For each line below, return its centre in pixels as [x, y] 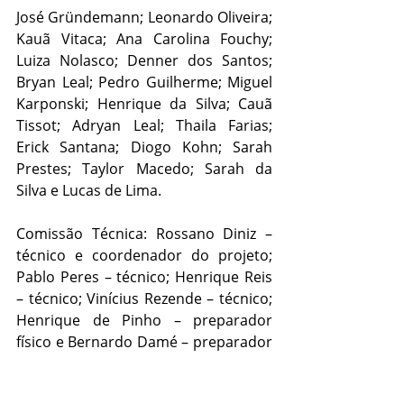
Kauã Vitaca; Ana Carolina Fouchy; [144, 39]
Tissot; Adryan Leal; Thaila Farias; [144, 125]
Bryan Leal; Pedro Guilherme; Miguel [144, 82]
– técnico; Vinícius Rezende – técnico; [144, 298]
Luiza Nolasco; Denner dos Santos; [144, 60]
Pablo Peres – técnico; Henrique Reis [144, 277]
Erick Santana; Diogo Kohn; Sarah [144, 147]
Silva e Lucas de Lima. [91, 190]
